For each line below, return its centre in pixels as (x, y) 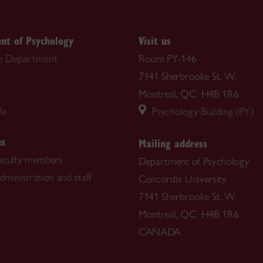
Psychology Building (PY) (200, 112)
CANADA (160, 232)
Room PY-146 (168, 59)
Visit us (155, 41)
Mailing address (173, 143)
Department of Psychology (194, 161)
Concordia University (183, 179)
